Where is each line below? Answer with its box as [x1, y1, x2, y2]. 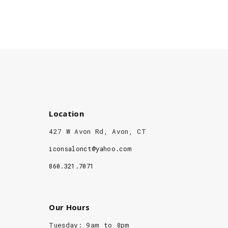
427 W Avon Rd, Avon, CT [49, 126, 146, 136]
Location [49, 108, 84, 119]
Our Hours [49, 202, 90, 212]
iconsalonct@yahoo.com [49, 144, 132, 153]
